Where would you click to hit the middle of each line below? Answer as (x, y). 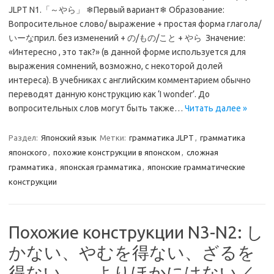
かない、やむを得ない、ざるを (132, 252)
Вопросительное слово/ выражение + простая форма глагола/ (135, 24)
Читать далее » (216, 108)
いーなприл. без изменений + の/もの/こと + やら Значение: (127, 38)
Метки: (114, 138)
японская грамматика (101, 167)
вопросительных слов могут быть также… (97, 108)
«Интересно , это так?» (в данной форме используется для (127, 52)
